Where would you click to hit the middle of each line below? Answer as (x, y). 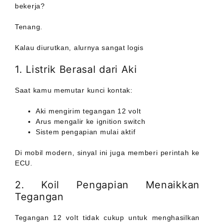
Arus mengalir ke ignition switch (91, 122)
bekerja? (30, 6)
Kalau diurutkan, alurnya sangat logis (79, 48)
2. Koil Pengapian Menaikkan (107, 185)
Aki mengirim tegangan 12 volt (88, 111)
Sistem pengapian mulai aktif (86, 132)
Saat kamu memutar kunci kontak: (74, 90)
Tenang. (29, 27)
